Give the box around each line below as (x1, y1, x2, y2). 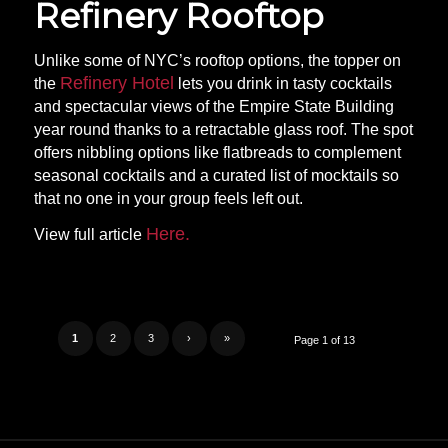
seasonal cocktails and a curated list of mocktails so (33, 166, 399, 184)
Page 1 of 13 (294, 333, 356, 346)
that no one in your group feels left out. (33, 189, 303, 207)
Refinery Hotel (59, 72, 174, 93)
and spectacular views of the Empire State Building (33, 97, 394, 115)
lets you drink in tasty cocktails (173, 74, 392, 92)
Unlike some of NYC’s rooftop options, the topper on (33, 51, 401, 69)
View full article (33, 226, 146, 244)
